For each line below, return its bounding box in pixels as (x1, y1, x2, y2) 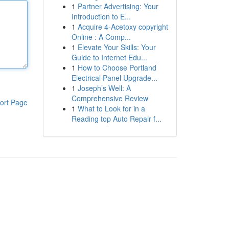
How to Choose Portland (77, 62, 156, 73)
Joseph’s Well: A (77, 83, 131, 93)
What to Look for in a (77, 103, 145, 113)
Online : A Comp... (71, 32, 131, 42)
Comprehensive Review (71, 93, 148, 103)
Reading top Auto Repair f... (71, 113, 162, 124)
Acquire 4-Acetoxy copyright (77, 21, 168, 32)
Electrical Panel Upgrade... (71, 73, 157, 83)
